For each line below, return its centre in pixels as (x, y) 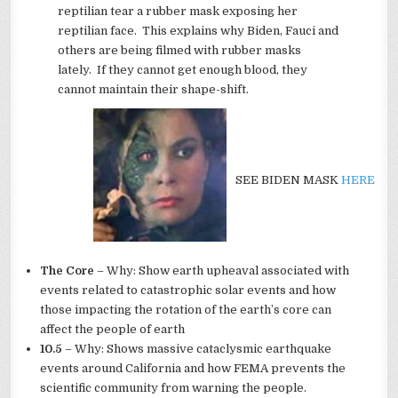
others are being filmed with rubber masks (180, 51)
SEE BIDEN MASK (289, 180)
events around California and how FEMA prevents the (193, 369)
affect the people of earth (113, 330)
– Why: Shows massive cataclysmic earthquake (197, 349)
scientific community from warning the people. (174, 388)
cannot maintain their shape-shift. (154, 90)
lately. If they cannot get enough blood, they (183, 70)
